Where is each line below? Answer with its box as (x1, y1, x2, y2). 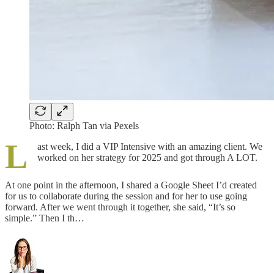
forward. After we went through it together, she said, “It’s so (5, 201, 235, 212)
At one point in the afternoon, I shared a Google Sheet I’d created (5, 179, 257, 190)
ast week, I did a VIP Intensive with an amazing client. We (37, 141, 262, 152)
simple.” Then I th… (5, 212, 84, 223)
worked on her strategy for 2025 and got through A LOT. (37, 152, 257, 163)
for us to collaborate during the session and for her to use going (5, 190, 247, 201)
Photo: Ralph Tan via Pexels (29, 120, 139, 131)
